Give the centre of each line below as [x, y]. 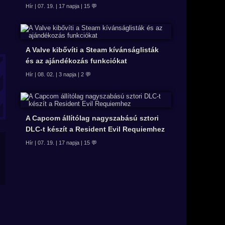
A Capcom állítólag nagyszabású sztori [92, 118]
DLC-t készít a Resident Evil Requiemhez [95, 129]
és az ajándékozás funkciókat [76, 61]
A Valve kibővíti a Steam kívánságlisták [92, 50]
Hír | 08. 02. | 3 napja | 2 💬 [58, 75]
